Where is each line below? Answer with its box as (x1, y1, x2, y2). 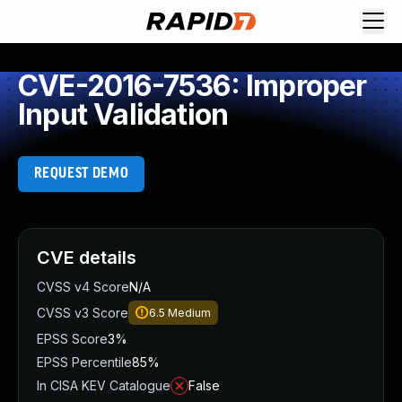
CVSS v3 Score (37, 305, 128, 320)
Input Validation (18, 97, 229, 132)
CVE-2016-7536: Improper (18, 68, 367, 103)
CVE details (37, 247, 136, 268)
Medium (168, 306, 211, 319)
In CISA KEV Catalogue (37, 378, 170, 393)
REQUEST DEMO (33, 166, 129, 181)
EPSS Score (37, 331, 108, 346)
